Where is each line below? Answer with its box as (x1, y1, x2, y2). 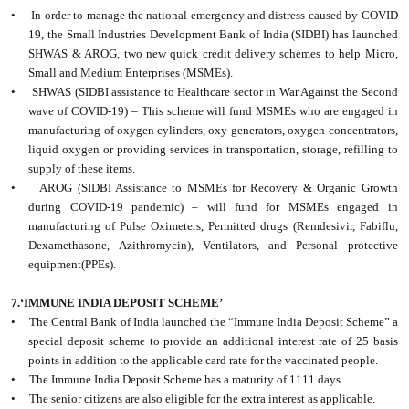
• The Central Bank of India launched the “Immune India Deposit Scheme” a (11, 315, 398, 330)
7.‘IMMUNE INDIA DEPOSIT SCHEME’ (11, 296, 224, 310)
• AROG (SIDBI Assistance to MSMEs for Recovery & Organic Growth (11, 181, 398, 195)
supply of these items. (28, 162, 136, 176)
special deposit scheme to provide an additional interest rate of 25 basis (28, 334, 398, 349)
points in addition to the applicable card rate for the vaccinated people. (28, 353, 379, 368)
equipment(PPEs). (28, 257, 117, 272)
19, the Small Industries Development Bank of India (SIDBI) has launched (28, 27, 398, 42)
